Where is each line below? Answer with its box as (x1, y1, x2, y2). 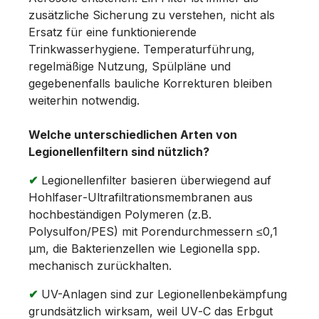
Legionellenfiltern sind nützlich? (28, 144, 209, 159)
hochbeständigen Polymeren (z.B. (28, 206, 211, 221)
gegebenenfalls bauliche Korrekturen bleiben (28, 75, 272, 90)
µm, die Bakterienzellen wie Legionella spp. (28, 241, 260, 256)
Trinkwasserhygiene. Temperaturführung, (28, 41, 255, 56)
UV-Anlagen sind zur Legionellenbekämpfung (38, 286, 287, 301)
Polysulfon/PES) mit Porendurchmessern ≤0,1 (28, 224, 278, 239)
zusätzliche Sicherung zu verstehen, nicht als (28, 7, 275, 22)
